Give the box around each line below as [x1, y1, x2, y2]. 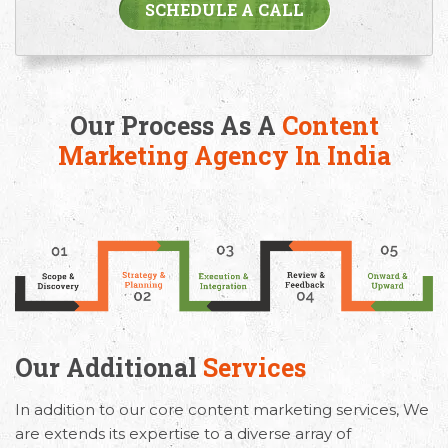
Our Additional [15, 350, 203, 384]
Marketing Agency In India [57, 138, 391, 172]
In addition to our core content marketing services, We [15, 399, 429, 419]
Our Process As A [69, 108, 282, 142]
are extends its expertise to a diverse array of [15, 423, 351, 443]
